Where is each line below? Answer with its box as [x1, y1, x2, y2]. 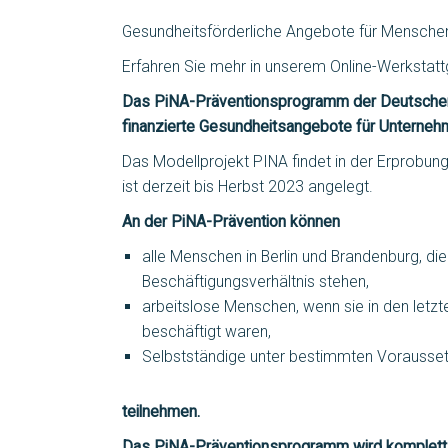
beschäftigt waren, [142, 321, 271, 341]
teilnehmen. [122, 401, 200, 421]
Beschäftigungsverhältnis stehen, [142, 271, 369, 291]
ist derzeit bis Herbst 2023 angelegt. [122, 176, 373, 196]
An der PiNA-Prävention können [122, 211, 340, 231]
